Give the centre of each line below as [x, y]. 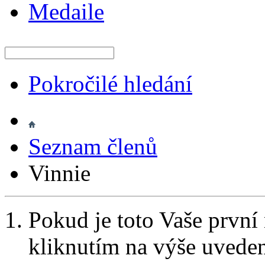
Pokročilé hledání [110, 84]
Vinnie [59, 173]
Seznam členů [93, 146]
